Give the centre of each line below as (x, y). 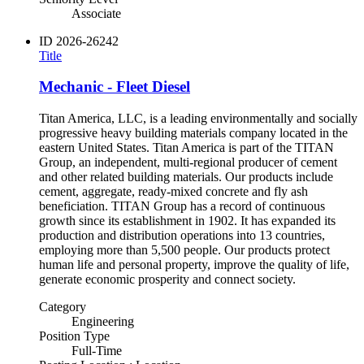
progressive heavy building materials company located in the (193, 133)
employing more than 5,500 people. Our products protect (184, 250)
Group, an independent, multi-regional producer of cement (188, 162)
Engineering (103, 322)
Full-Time (97, 351)
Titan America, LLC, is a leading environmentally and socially (198, 119)
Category (63, 307)
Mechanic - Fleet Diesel (115, 87)
